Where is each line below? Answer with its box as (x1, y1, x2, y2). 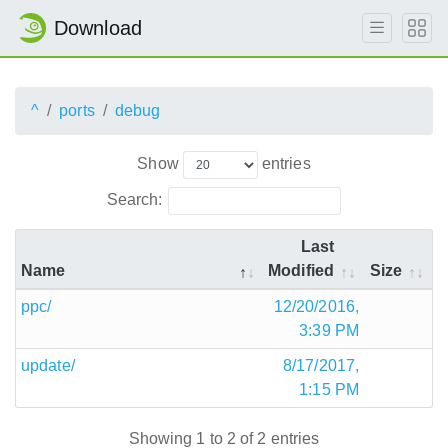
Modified (268, 261, 334, 279)
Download (54, 17, 142, 39)
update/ (21, 356, 75, 374)
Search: (106, 190, 163, 208)
